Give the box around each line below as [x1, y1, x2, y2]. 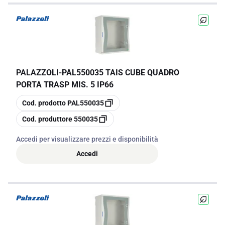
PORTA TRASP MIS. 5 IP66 [16, 80, 114, 89]
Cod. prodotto [22, 99, 66, 107]
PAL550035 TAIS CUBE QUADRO [62, 68, 179, 77]
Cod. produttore [22, 115, 72, 123]
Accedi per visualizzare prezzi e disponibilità [16, 135, 158, 143]
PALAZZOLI [16, 68, 59, 77]
